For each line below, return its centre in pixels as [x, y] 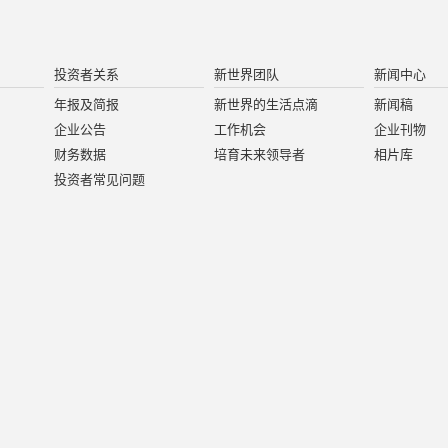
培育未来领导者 [259, 154]
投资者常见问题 [99, 179]
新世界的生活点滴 [266, 104]
